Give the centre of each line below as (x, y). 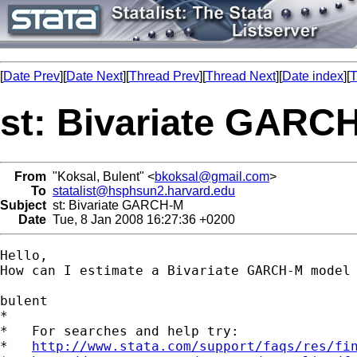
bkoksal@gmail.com (212, 176)
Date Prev (31, 76)
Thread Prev (164, 76)
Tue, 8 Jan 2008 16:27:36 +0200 (141, 219)
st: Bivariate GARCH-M (115, 205)
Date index (313, 76)
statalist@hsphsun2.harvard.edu (144, 190)
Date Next (94, 76)
